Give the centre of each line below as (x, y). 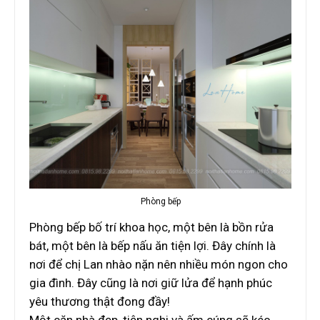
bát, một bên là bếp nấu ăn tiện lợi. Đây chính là (152, 246)
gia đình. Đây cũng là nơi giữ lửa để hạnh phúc (151, 283)
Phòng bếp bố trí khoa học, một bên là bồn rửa (151, 227)
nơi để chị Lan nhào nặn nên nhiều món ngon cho (159, 265)
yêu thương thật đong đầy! (100, 302)
